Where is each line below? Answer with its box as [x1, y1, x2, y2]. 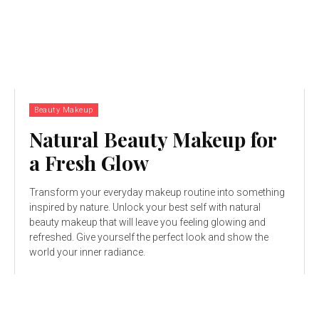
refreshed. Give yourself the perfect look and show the [29, 231, 268, 243]
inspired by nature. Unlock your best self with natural [29, 201, 261, 213]
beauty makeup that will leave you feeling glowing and [29, 216, 266, 228]
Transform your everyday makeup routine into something [29, 186, 285, 198]
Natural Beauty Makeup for [29, 125, 277, 152]
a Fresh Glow [29, 149, 149, 176]
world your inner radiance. [29, 246, 145, 258]
